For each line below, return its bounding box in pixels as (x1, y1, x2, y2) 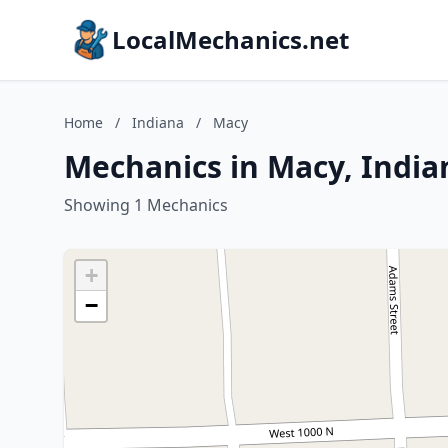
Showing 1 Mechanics (64, 194, 228, 216)
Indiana (132, 113, 184, 132)
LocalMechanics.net (112, 23, 349, 56)
